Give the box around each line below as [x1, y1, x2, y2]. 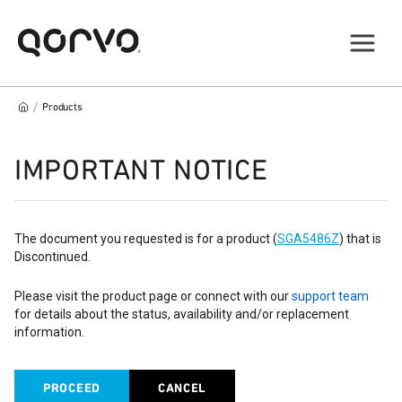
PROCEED [43, 380, 100, 396]
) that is [339, 232, 381, 246]
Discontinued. [14, 249, 91, 264]
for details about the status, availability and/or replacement [14, 307, 349, 321]
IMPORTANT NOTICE [14, 153, 268, 187]
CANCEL [157, 380, 207, 396]
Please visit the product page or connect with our [14, 289, 289, 303]
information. [14, 325, 84, 339]
